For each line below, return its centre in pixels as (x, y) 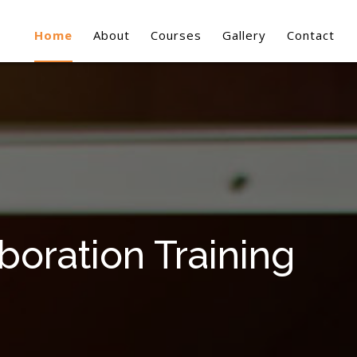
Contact (311, 35)
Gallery (244, 35)
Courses (176, 35)
